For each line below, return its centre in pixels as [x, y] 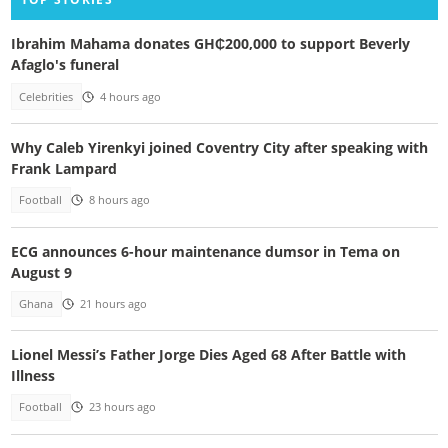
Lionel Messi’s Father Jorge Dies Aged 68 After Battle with [208, 355]
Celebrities [46, 96]
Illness [32, 376]
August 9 [41, 272]
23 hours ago [122, 407]
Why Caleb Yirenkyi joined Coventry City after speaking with [219, 148]
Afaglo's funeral [64, 65]
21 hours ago [113, 303]
